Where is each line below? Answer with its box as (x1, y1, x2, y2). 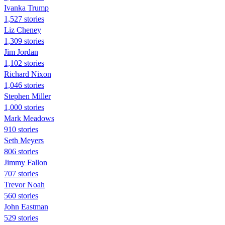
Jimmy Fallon (4, 158, 47, 167)
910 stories (4, 125, 38, 134)
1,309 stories (4, 36, 44, 45)
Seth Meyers (4, 136, 44, 145)
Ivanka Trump (4, 3, 49, 12)
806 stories (4, 147, 38, 156)
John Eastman (4, 202, 48, 211)
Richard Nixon (4, 69, 51, 78)
